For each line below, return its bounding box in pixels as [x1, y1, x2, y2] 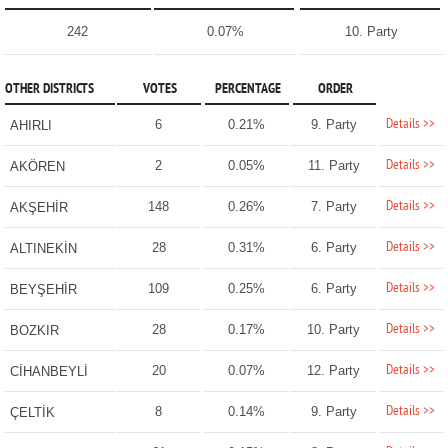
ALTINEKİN [9, 241, 77, 257]
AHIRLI [9, 118, 52, 134]
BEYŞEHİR [9, 282, 77, 298]
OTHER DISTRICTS [4, 81, 94, 99]
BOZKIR [9, 323, 59, 339]
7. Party [310, 199, 357, 215]
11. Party [307, 158, 360, 174]
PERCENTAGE [214, 81, 281, 99]
